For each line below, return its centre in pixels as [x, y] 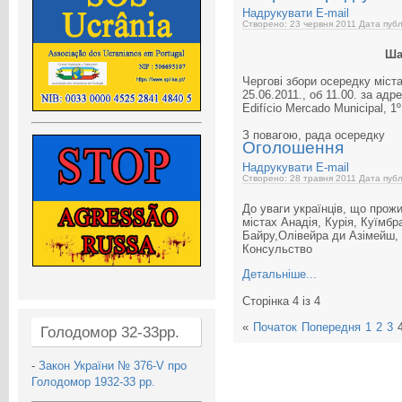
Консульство [277, 249]
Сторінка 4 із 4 [281, 301]
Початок [275, 327]
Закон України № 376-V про [113, 365]
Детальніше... [280, 274]
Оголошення [293, 148]
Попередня [331, 327]
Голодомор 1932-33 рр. [93, 381]
